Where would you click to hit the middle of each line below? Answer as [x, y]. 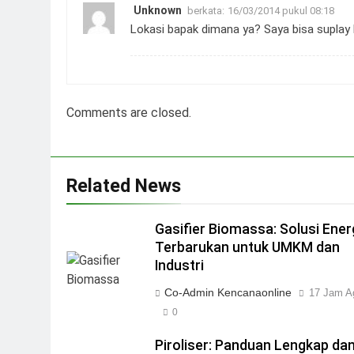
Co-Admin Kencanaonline [228, 292]
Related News [124, 185]
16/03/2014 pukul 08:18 [281, 10]
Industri [180, 265]
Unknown [158, 10]
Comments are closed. [129, 112]
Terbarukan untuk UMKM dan [248, 247]
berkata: [206, 10]
